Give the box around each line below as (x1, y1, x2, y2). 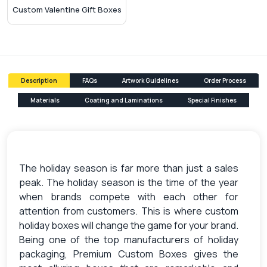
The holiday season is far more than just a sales (19, 161, 238, 175)
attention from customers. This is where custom (19, 204, 238, 218)
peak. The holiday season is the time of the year (19, 175, 238, 189)
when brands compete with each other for (19, 190, 238, 203)
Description (21, 76, 57, 85)
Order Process (204, 76, 246, 85)
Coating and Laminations (85, 95, 163, 104)
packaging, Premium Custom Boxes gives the (19, 247, 238, 260)
